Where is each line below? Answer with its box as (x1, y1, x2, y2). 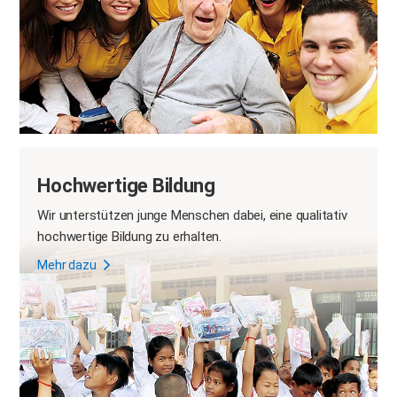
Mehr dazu (37, 258, 97, 273)
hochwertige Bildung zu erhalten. (37, 229, 222, 245)
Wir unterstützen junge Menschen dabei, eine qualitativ (37, 207, 347, 224)
